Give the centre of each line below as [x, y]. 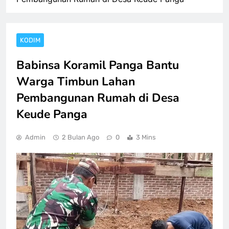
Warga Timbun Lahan [76, 81]
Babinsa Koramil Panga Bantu [98, 65]
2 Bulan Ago [81, 137]
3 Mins [146, 137]
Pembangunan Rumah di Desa [98, 98]
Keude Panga [52, 114]
